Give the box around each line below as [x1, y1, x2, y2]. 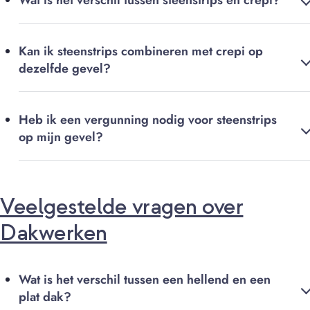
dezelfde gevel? [19, 60, 111, 78]
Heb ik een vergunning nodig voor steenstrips [19, 111, 277, 129]
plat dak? [19, 288, 71, 307]
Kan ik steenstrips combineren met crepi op [19, 42, 263, 61]
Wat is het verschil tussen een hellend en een [19, 271, 271, 289]
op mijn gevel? [19, 128, 103, 147]
